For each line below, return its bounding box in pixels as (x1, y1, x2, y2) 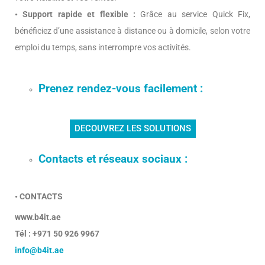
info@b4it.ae (15, 245, 64, 255)
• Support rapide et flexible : (15, 9, 135, 19)
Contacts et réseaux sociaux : (38, 153, 188, 166)
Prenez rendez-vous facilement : (38, 82, 209, 95)
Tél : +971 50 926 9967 (15, 229, 99, 238)
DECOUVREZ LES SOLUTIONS (74, 123, 191, 134)
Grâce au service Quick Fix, (135, 9, 250, 19)
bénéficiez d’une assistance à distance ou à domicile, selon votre (15, 26, 250, 35)
